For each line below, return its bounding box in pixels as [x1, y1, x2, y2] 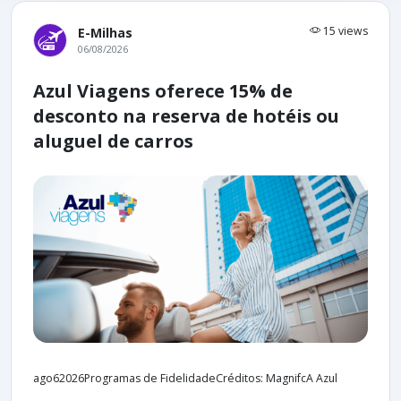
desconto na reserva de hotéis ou [33, 104, 339, 129]
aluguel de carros [33, 129, 193, 154]
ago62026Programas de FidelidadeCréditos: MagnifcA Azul [33, 371, 337, 387]
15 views [320, 23, 368, 39]
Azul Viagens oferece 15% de [33, 79, 293, 104]
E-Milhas [78, 24, 132, 42]
